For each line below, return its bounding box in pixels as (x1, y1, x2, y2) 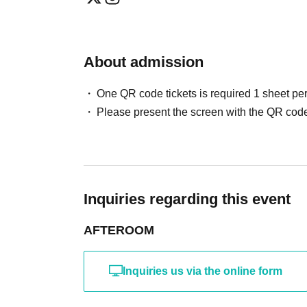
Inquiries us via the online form (123, 265, 282, 277)
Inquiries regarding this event (84, 190, 291, 208)
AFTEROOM (84, 223, 154, 237)
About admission (84, 53, 204, 71)
